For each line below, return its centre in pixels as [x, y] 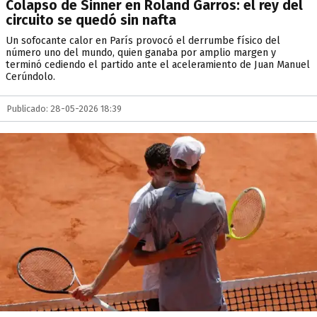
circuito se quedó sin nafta [91, 20]
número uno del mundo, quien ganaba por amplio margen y [141, 53]
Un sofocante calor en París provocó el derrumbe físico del [143, 41]
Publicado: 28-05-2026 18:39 [64, 109]
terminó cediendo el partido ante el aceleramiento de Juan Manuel [158, 65]
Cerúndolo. [30, 77]
